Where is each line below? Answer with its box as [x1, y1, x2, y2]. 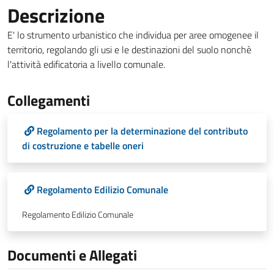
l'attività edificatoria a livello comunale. [7, 57, 165, 72]
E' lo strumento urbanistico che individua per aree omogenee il [7, 28, 259, 42]
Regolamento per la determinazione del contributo [37, 124, 248, 138]
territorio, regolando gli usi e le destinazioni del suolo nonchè [7, 42, 251, 57]
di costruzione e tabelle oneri [22, 138, 144, 153]
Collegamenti [7, 89, 90, 111]
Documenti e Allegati [7, 244, 137, 266]
